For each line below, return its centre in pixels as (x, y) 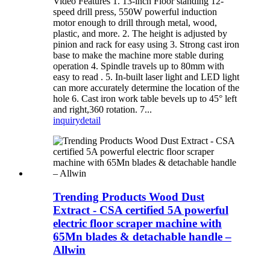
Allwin (69, 250)
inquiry (67, 121)
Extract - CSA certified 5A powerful (141, 210)
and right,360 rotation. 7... (102, 110)
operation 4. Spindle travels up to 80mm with (139, 66)
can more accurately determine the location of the (146, 88)
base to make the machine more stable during (138, 55)
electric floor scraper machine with (137, 224)
